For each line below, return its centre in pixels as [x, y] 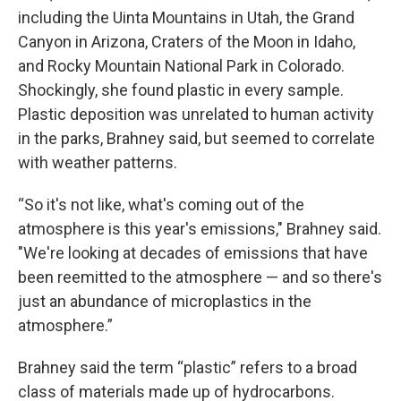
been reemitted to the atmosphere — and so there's [200, 277]
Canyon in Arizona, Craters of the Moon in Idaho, [187, 42]
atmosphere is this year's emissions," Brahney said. [200, 229]
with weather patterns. [98, 163]
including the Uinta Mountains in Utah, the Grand [186, 18]
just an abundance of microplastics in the [165, 302]
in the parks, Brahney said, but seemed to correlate [196, 139]
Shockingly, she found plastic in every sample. [181, 90]
